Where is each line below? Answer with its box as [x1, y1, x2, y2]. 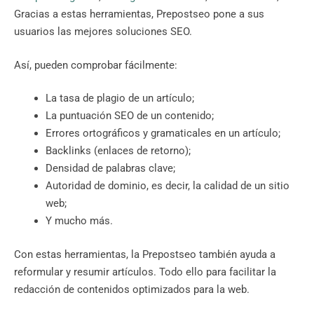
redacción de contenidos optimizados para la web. [14, 282, 252, 296]
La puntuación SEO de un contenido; [46, 109, 214, 123]
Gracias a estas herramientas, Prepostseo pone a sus [14, 8, 264, 21]
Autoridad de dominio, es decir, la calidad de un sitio [46, 179, 289, 193]
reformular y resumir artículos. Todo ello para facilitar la [14, 265, 276, 278]
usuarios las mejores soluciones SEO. [14, 25, 195, 39]
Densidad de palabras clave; [46, 162, 175, 175]
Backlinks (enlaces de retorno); [46, 144, 191, 158]
